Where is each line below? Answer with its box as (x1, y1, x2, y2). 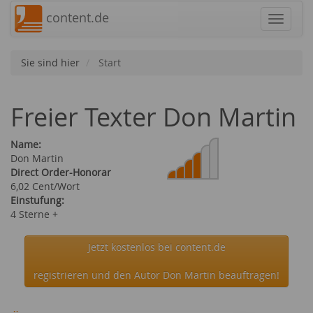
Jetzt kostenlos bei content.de (87, 240, 226, 254)
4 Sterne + (10, 208, 58, 221)
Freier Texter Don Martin (10, 100, 296, 133)
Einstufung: (10, 194, 64, 207)
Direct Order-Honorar (10, 166, 111, 179)
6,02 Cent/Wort (10, 180, 80, 193)
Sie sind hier (21, 56, 80, 69)
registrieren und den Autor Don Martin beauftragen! (34, 268, 279, 282)
